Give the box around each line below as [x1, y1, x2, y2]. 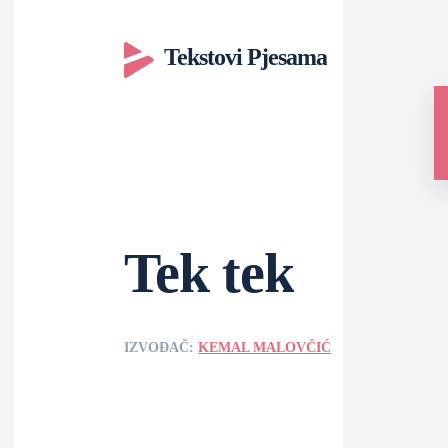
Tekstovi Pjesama [164, 44, 327, 70]
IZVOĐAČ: [124, 340, 198, 355]
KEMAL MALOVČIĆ [198, 340, 331, 355]
